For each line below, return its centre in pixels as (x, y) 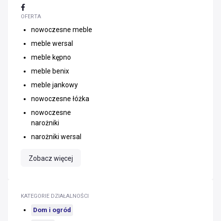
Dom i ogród (52, 210)
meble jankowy (55, 85)
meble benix (50, 71)
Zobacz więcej (51, 158)
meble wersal (52, 43)
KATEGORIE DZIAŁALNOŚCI (55, 196)
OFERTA (31, 17)
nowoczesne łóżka (60, 99)
